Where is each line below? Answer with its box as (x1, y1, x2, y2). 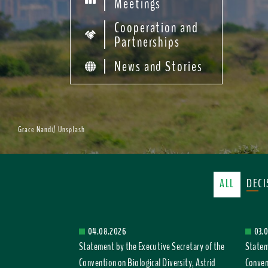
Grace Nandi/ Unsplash (18, 124, 85, 135)
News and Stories (114, 57, 203, 76)
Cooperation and (114, 18, 199, 37)
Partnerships (114, 32, 181, 51)
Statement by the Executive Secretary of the (79, 239, 225, 254)
